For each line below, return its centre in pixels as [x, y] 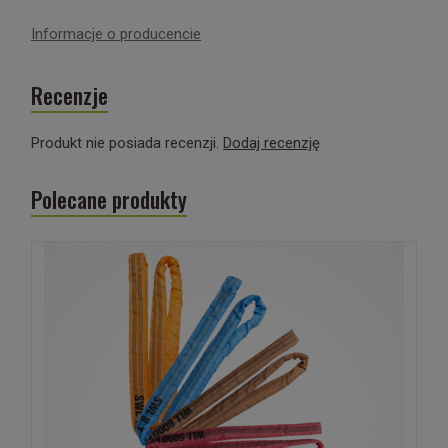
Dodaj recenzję [271, 143]
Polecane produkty [109, 199]
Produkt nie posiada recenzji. [127, 143]
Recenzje [69, 95]
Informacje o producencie [116, 34]
